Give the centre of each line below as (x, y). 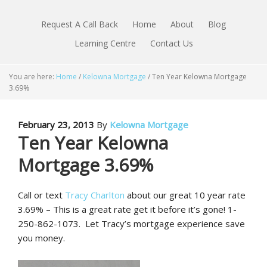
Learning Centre (105, 43)
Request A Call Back (80, 24)
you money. (41, 238)
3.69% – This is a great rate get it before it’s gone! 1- (127, 209)
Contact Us (171, 43)
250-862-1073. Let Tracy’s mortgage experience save (131, 223)
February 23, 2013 (56, 125)
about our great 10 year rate (185, 195)
